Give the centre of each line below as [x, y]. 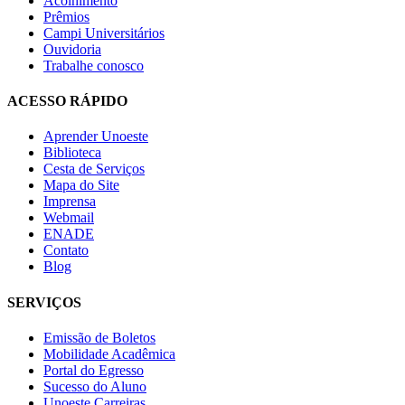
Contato [66, 250]
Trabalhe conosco [94, 65]
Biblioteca [72, 153]
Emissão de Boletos [99, 338]
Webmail [69, 218]
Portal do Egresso [94, 371]
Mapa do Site [81, 185]
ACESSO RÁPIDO [67, 101]
